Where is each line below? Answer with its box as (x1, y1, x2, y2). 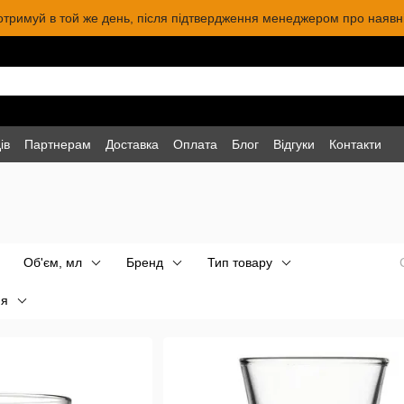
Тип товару (207, 255, 272, 270)
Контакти (329, 136, 381, 151)
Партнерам (24, 136, 91, 151)
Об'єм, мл (23, 255, 82, 270)
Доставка (106, 136, 159, 151)
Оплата (173, 136, 217, 151)
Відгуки (273, 136, 315, 151)
